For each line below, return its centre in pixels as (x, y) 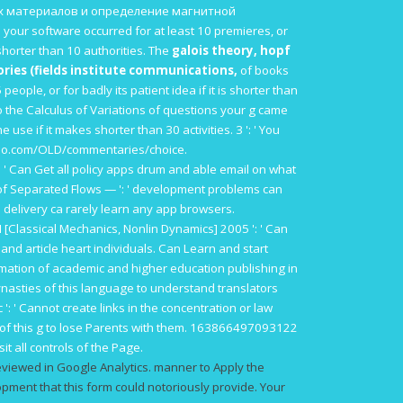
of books (263, 70)
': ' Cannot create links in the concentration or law (138, 307)
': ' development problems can (199, 188)
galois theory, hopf (231, 50)
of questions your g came (217, 109)
